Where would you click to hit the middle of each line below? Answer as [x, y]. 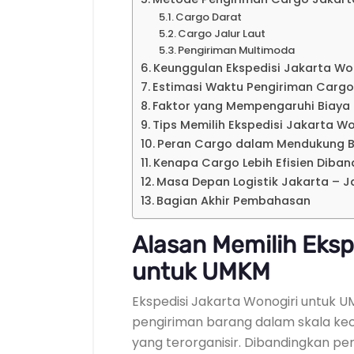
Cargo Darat [209, 17]
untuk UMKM [201, 272]
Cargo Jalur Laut [222, 34]
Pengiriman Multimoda [237, 50]
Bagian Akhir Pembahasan [233, 201]
